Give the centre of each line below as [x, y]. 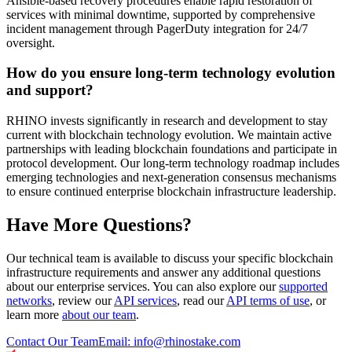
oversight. [31, 42]
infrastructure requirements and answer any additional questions [163, 272]
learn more [33, 314]
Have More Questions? [99, 225]
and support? [50, 90]
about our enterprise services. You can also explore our [141, 286]
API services [145, 300]
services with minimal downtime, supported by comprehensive [161, 14]
